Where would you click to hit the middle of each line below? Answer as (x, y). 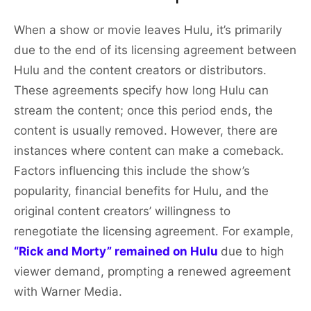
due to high (252, 252)
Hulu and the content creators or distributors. (140, 70)
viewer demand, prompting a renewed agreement (152, 272)
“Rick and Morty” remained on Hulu (117, 252)
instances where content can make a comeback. (149, 151)
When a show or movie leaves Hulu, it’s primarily (148, 30)
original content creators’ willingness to (122, 211)
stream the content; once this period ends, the (143, 111)
